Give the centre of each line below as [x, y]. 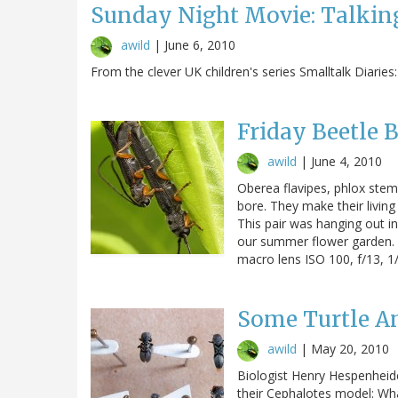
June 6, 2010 [200, 44]
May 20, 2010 [350, 348]
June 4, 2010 [346, 161]
